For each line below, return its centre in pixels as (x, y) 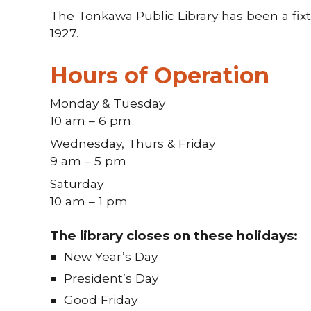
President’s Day (111, 278)
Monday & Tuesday (107, 103)
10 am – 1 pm (89, 201)
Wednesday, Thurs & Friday (132, 143)
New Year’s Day (110, 257)
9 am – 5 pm (88, 161)
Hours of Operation (159, 75)
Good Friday (100, 300)
